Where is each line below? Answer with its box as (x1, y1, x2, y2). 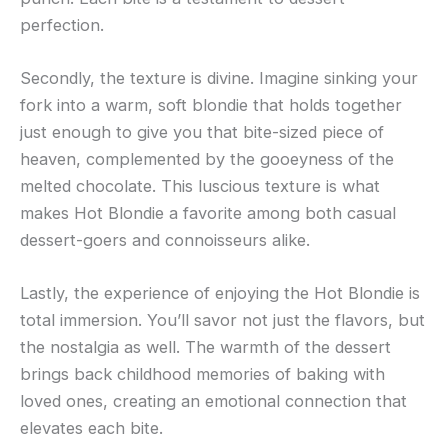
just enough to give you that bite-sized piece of (20, 121, 384, 142)
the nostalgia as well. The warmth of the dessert (20, 337, 391, 358)
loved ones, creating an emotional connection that (20, 391, 407, 412)
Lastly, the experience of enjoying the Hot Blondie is (20, 283, 420, 304)
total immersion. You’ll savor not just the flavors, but (20, 310, 425, 331)
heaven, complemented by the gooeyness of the (20, 148, 394, 169)
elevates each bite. (20, 418, 163, 439)
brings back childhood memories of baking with (20, 364, 385, 385)
